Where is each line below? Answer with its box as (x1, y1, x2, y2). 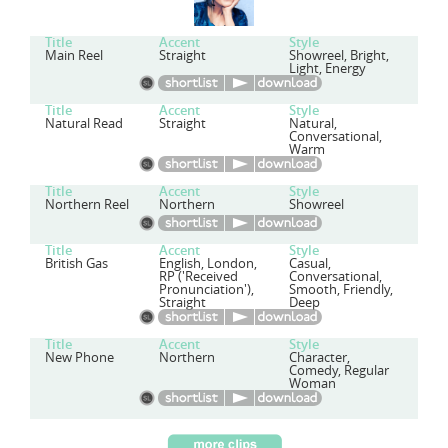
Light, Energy (288, 60, 366, 77)
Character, (288, 349, 350, 366)
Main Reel (45, 47, 103, 64)
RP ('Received (159, 268, 239, 285)
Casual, (288, 255, 331, 272)
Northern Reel (45, 196, 129, 213)
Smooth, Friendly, (288, 281, 393, 298)
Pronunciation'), (159, 281, 255, 298)
